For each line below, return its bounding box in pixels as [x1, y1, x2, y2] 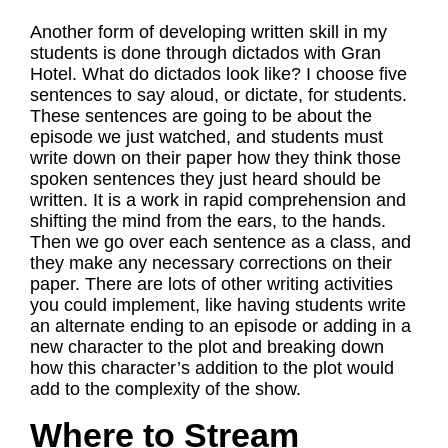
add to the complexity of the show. [30, 379, 306, 399]
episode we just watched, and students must [30, 127, 383, 147]
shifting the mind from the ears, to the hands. [30, 211, 386, 231]
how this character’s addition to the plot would [30, 358, 394, 378]
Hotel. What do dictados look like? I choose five [30, 64, 407, 84]
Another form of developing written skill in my [30, 22, 387, 42]
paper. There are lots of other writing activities [30, 274, 393, 294]
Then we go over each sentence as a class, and [30, 232, 411, 252]
